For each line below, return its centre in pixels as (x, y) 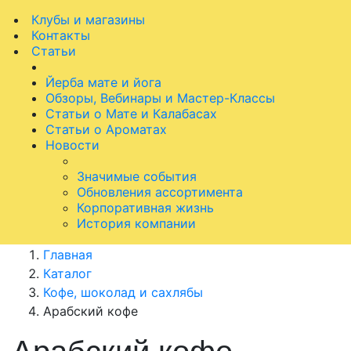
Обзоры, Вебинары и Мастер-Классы (160, 98)
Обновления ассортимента (160, 192)
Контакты (61, 35)
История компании (136, 223)
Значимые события (137, 176)
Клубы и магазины (88, 20)
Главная (68, 255)
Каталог (67, 273)
